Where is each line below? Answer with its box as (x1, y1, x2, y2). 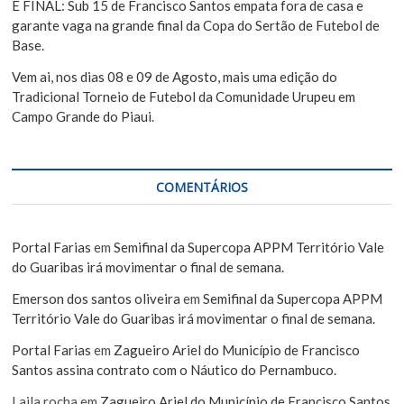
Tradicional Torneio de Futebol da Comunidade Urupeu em (12, 87, 356, 105)
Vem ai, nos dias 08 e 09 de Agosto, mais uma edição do (12, 68, 338, 85)
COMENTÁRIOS (155, 178, 248, 196)
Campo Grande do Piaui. (12, 107, 155, 124)
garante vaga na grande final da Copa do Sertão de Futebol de (12, 16, 381, 33)
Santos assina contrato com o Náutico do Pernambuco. (12, 361, 337, 378)
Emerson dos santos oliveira (12, 289, 181, 307)
